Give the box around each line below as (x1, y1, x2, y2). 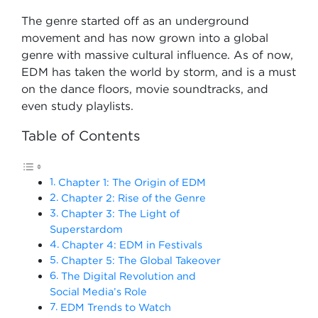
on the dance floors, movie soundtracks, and (21, 82, 268, 95)
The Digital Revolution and (60, 270, 196, 281)
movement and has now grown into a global (21, 31, 268, 44)
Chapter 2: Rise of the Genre (60, 192, 206, 203)
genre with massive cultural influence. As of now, (21, 48, 293, 61)
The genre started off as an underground (21, 14, 249, 27)
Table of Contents (21, 128, 141, 143)
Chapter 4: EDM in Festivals (61, 239, 202, 250)
